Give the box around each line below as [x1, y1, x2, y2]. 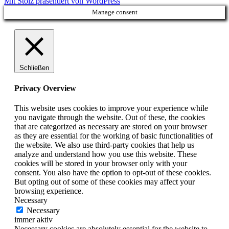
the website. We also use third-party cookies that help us [14, 141, 194, 150]
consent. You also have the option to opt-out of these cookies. [14, 168, 211, 177]
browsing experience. [14, 187, 83, 196]
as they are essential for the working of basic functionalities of [14, 131, 213, 141]
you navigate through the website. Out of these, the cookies [14, 113, 205, 122]
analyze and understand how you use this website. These [14, 150, 197, 159]
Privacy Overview [14, 84, 76, 93]
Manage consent [91, 8, 138, 16]
